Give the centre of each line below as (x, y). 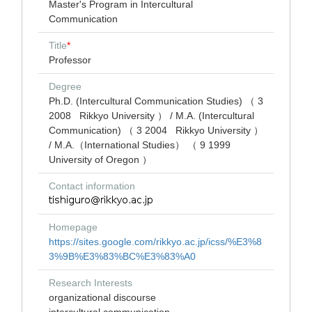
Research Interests (91, 283)
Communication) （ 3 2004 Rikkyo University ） (156, 130)
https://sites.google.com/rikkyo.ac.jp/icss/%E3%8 (155, 242)
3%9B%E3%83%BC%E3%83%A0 (122, 256)
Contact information (92, 186)
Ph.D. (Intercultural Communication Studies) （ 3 (156, 101)
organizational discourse (102, 297)
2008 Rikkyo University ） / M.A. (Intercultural (151, 116)
